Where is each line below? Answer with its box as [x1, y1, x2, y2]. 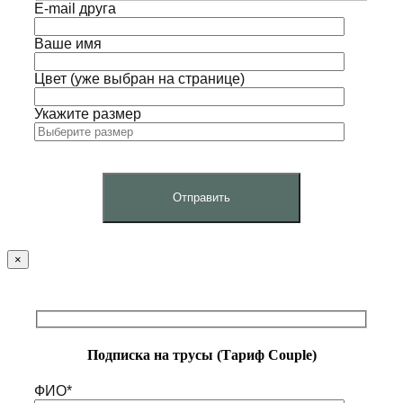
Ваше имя [34, 36, 102, 52]
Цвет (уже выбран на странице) [34, 71, 245, 87]
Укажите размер [34, 106, 141, 122]
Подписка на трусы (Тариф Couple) [86, 347, 317, 363]
